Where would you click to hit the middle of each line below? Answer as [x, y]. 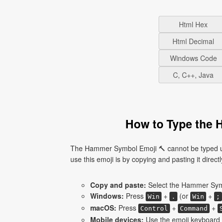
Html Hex [193, 24]
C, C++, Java [193, 75]
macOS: [103, 208]
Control [154, 208]
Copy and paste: [118, 185]
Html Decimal [193, 41]
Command [194, 208]
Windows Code [193, 58]
